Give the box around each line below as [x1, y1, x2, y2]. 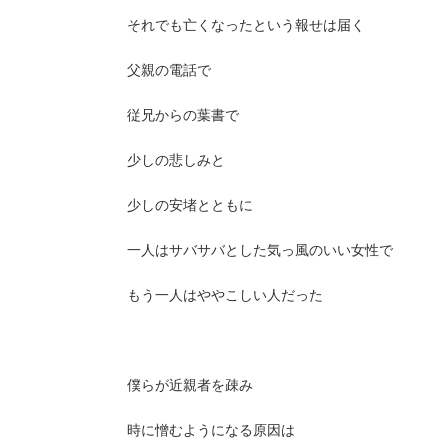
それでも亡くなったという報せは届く [127, 14, 365, 35]
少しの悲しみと [127, 149, 225, 170]
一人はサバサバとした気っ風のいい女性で [127, 239, 393, 260]
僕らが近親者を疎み [127, 374, 253, 395]
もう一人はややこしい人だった [127, 284, 323, 305]
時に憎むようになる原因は [127, 419, 295, 440]
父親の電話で [127, 59, 211, 80]
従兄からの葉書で [127, 104, 239, 125]
